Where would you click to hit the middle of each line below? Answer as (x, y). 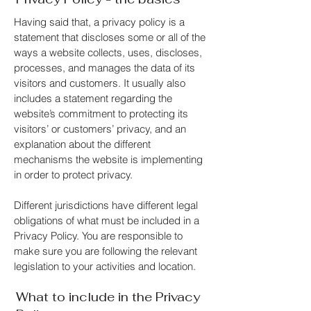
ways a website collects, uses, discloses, (108, 52)
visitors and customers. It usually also (100, 83)
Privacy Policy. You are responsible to (98, 236)
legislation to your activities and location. (106, 266)
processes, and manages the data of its (104, 68)
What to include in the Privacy (108, 297)
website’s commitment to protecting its (101, 114)
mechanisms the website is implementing (108, 159)
